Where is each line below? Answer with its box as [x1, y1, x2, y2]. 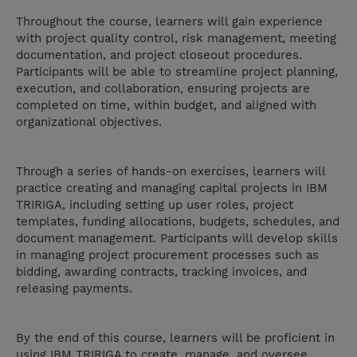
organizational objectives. [16, 115, 162, 130]
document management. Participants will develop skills [16, 231, 338, 246]
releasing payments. [16, 281, 136, 296]
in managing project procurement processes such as [16, 248, 319, 263]
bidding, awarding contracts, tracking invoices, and [16, 265, 307, 280]
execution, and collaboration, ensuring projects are [16, 81, 310, 96]
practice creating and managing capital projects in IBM [16, 181, 328, 196]
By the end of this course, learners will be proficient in [16, 331, 335, 346]
